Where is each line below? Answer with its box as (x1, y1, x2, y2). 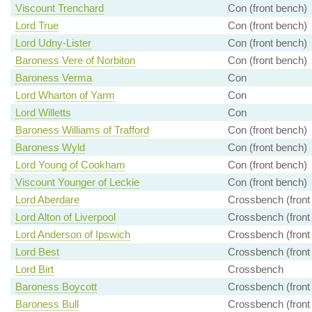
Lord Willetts (15, 107, 71, 119)
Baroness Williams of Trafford (15, 124, 149, 136)
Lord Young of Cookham (15, 159, 125, 171)
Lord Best (15, 246, 59, 258)
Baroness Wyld (15, 141, 85, 154)
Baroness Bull (15, 298, 79, 311)
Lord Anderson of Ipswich (15, 228, 130, 241)
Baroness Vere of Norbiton (15, 54, 135, 67)
